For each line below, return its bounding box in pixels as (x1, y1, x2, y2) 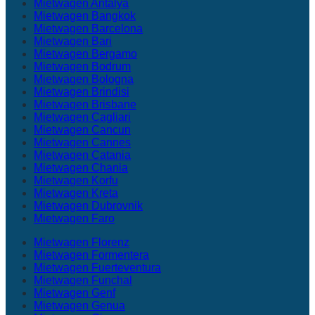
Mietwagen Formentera (34, 249, 149, 261)
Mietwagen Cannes (34, 136, 131, 148)
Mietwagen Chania (34, 162, 128, 174)
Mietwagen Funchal (34, 274, 132, 286)
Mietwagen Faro (34, 212, 115, 224)
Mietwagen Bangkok (34, 10, 136, 22)
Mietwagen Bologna (34, 73, 134, 85)
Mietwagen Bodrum (34, 60, 131, 72)
